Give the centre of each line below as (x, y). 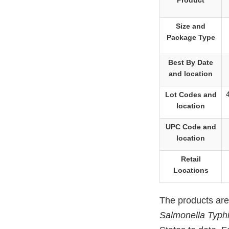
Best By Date (191, 63)
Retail (191, 159)
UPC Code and (191, 127)
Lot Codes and (191, 95)
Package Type (191, 38)
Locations (191, 170)
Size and (191, 26)
